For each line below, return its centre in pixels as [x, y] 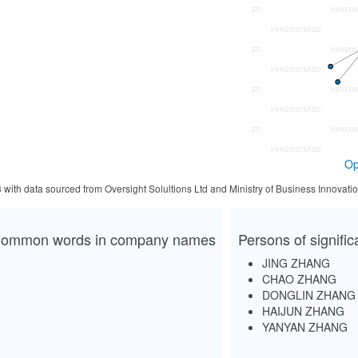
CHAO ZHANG [299, 279]
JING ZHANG [296, 263]
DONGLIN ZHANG [309, 295]
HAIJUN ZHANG [303, 311]
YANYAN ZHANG [305, 327]
